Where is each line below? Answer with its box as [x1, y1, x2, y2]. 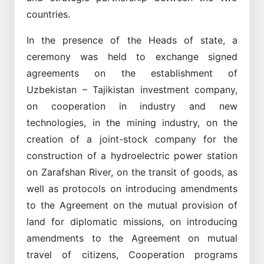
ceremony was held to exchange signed [27, 50, 237, 62]
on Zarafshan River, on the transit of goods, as [27, 166, 237, 178]
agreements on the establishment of [27, 67, 237, 79]
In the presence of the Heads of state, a [27, 34, 237, 46]
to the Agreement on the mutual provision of [27, 199, 237, 211]
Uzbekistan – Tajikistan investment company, [27, 83, 237, 95]
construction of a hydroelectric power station [27, 149, 237, 161]
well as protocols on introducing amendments [27, 182, 237, 194]
